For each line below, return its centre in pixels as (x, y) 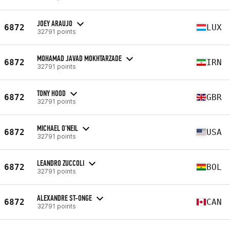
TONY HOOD (51, 93)
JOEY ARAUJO (55, 23)
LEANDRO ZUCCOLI (61, 163)
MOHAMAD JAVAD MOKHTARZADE (79, 58)
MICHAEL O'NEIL (57, 128)
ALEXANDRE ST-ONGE (64, 198)
